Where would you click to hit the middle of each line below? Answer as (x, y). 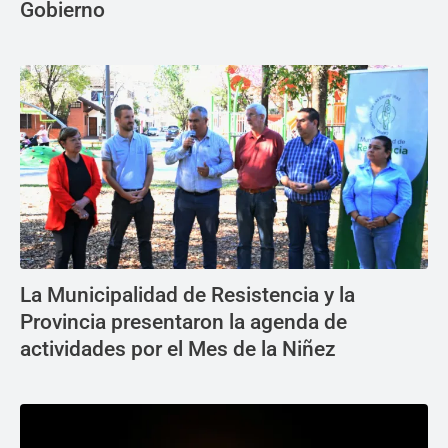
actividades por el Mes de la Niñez (178, 349)
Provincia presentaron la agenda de (183, 322)
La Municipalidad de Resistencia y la (187, 295)
